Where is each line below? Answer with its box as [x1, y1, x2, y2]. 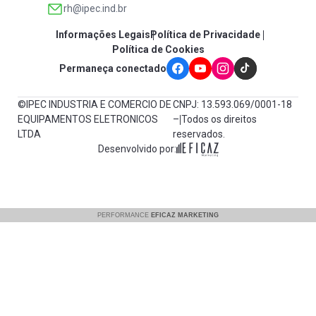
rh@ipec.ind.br [63, 3, 127, 14]
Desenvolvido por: [97, 143, 176, 154]
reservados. [173, 128, 226, 140]
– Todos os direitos [173, 114, 257, 125]
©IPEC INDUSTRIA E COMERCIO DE [18, 99, 171, 110]
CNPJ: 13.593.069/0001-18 [173, 99, 293, 110]
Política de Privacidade [150, 29, 260, 40]
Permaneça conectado [59, 62, 166, 74]
